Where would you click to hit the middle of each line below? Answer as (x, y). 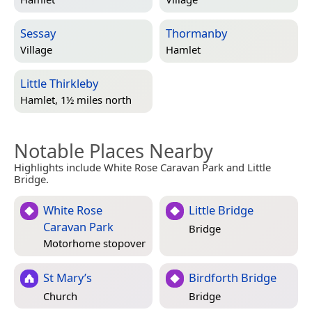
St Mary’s (68, 278)
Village (36, 49)
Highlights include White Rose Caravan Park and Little (142, 167)
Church (60, 296)
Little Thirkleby (59, 84)
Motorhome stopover (94, 243)
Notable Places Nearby (114, 151)
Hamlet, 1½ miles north (76, 99)
